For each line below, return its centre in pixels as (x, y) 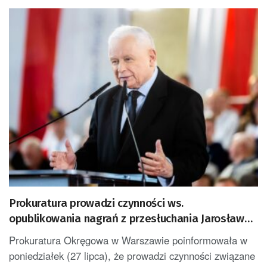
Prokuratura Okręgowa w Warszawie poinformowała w (128, 240)
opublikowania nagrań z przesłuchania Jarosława (130, 218)
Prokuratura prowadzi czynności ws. (97, 203)
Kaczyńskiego (44, 234)
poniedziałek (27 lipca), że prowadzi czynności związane (132, 255)
